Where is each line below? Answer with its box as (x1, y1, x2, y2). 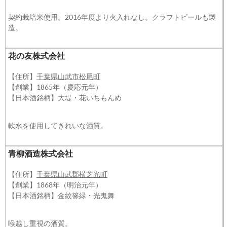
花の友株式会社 (8, 51, 65, 60)
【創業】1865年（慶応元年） (8, 83, 102, 91)
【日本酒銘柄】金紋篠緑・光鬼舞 (8, 191, 115, 200)
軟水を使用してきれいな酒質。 (8, 121, 107, 130)
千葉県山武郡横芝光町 (36, 170, 107, 178)
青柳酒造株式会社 (8, 148, 73, 158)
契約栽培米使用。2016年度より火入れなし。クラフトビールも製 (8, 13, 216, 21)
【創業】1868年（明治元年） (8, 180, 102, 189)
